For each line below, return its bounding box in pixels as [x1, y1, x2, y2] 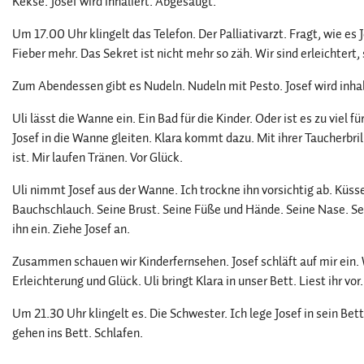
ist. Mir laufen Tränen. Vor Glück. [12, 148, 183, 167]
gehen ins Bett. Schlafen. [12, 323, 143, 343]
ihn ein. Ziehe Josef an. [12, 219, 130, 239]
